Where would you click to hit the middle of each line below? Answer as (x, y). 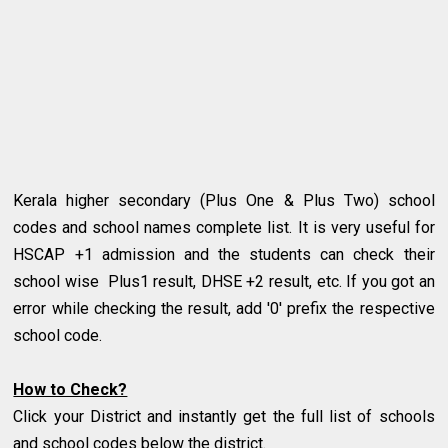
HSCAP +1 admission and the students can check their (224, 254)
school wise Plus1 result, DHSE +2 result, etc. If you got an (224, 281)
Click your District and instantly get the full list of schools (224, 416)
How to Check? (70, 389)
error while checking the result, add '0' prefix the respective (224, 308)
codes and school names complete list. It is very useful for (224, 227)
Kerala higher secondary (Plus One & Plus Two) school (224, 200)
